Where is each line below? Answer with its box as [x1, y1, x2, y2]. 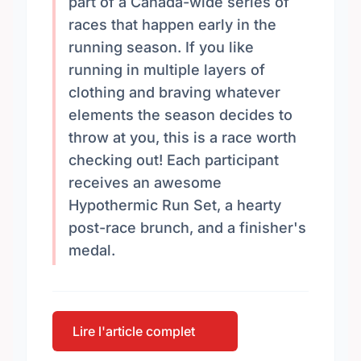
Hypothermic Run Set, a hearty [68, 197, 281, 214]
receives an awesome [68, 174, 222, 191]
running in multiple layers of [68, 61, 265, 78]
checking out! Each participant [68, 151, 279, 168]
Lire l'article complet [73, 323, 195, 339]
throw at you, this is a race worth [68, 129, 297, 146]
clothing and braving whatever [68, 84, 280, 101]
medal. [68, 242, 115, 259]
